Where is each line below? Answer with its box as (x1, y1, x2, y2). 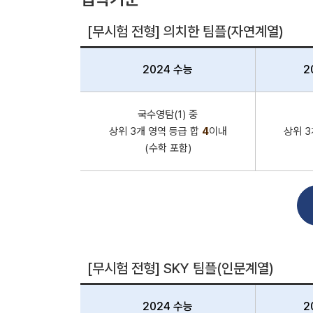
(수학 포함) (144, 142, 191, 154)
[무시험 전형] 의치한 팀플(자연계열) (87, 23, 284, 40)
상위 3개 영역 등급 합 (108, 125, 202, 138)
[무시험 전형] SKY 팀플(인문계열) (87, 260, 274, 277)
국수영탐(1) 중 (138, 108, 198, 121)
